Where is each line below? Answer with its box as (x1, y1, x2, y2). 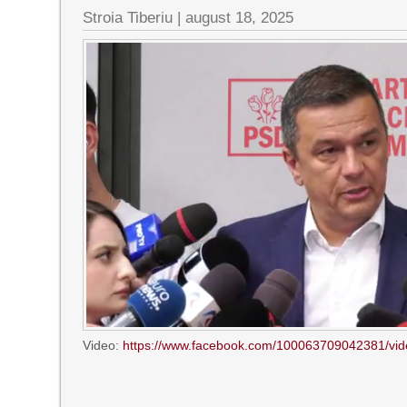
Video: (83, 337, 124, 352)
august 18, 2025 (185, 9, 294, 26)
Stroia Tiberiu (83, 9, 174, 26)
